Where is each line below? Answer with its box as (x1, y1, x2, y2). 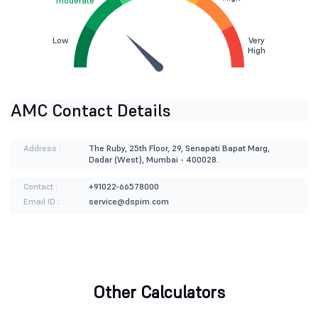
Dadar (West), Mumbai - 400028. (88, 154, 219, 165)
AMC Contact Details (11, 99, 171, 122)
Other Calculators (93, 281, 225, 304)
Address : (23, 143, 61, 154)
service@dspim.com (88, 196, 169, 207)
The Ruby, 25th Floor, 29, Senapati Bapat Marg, (88, 143, 270, 154)
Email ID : (23, 196, 60, 207)
